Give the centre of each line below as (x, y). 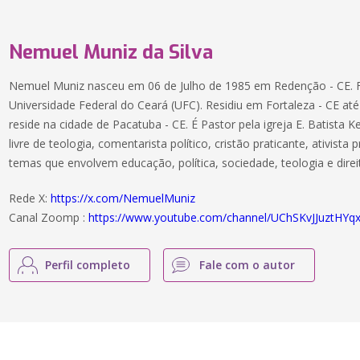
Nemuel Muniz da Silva (111, 52)
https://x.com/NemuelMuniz (123, 198)
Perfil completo (88, 265)
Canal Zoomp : (49, 217)
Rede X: (30, 198)
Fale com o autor (247, 265)
